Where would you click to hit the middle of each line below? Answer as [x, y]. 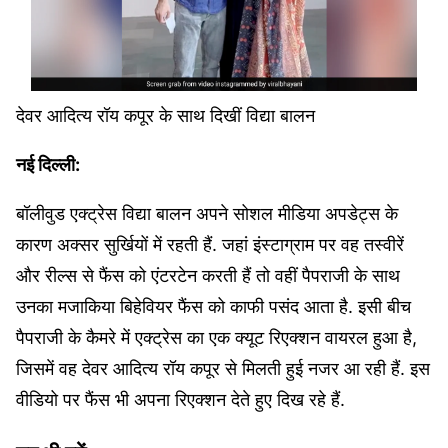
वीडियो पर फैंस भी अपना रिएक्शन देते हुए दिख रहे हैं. [183, 399]
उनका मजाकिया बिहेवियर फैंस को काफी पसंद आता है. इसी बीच [213, 306]
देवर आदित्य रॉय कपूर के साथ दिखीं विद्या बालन [165, 115]
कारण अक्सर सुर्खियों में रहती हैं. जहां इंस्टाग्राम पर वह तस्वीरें [210, 244]
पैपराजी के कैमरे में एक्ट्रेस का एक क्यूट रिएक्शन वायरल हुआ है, [216, 337]
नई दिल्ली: [48, 164]
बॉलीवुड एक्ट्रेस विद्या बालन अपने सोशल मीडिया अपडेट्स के [207, 213]
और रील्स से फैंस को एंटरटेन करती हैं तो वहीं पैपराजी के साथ [208, 275]
